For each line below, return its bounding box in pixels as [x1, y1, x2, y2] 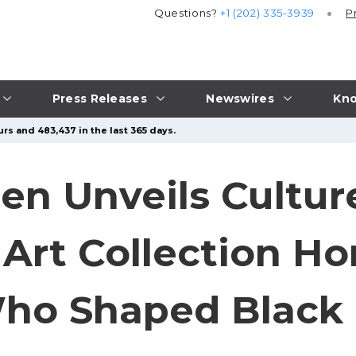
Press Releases [52, 91, 147, 106]
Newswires [206, 91, 274, 106]
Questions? [154, 6, 221, 20]
